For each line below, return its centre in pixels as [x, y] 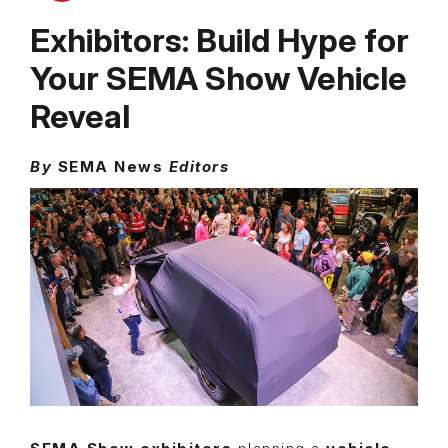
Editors [198, 167]
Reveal [80, 117]
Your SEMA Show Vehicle [218, 79]
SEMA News [113, 167]
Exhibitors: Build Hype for [219, 41]
